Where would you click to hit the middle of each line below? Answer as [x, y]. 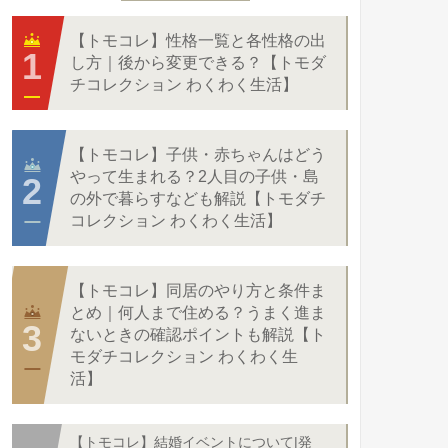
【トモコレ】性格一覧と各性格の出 [198, 40]
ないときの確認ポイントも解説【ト [198, 334]
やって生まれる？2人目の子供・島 [194, 176]
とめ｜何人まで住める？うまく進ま [198, 312]
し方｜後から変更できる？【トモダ [198, 62]
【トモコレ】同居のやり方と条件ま [198, 290]
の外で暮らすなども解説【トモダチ [198, 198]
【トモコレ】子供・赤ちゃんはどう [198, 154]
